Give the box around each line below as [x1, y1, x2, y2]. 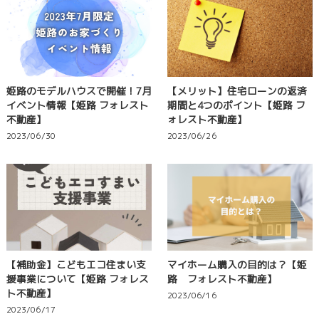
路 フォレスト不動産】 [167, 272, 277, 286]
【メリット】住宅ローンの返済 [167, 83, 307, 98]
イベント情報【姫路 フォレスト [6, 98, 149, 112]
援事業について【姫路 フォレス [6, 272, 149, 286]
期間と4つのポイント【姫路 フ [167, 98, 305, 112]
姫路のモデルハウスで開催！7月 [6, 83, 152, 98]
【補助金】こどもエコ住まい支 [6, 258, 146, 272]
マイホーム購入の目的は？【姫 [167, 258, 307, 272]
